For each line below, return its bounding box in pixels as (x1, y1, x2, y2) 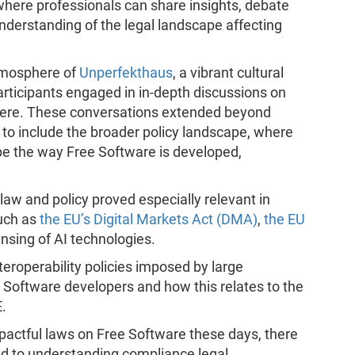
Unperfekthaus (78, 64, 173, 81)
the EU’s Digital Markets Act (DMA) (39, 211, 258, 227)
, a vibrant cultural (172, 64, 284, 81)
